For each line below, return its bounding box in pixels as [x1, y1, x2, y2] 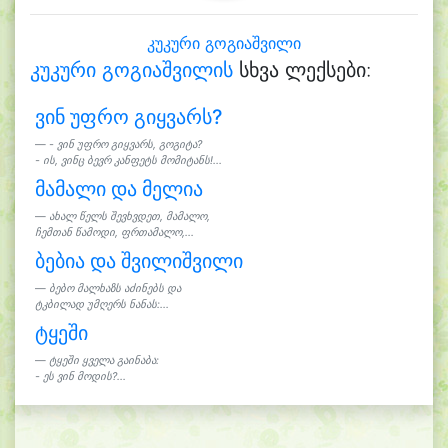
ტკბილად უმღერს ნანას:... [34, 298, 169, 311]
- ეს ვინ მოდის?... [34, 370, 126, 383]
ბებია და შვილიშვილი [34, 249, 243, 273]
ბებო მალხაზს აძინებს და [48, 282, 181, 295]
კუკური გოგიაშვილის [30, 58, 233, 82]
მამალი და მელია [34, 177, 203, 201]
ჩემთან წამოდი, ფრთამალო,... [34, 226, 194, 239]
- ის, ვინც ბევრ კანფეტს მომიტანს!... [34, 154, 222, 167]
